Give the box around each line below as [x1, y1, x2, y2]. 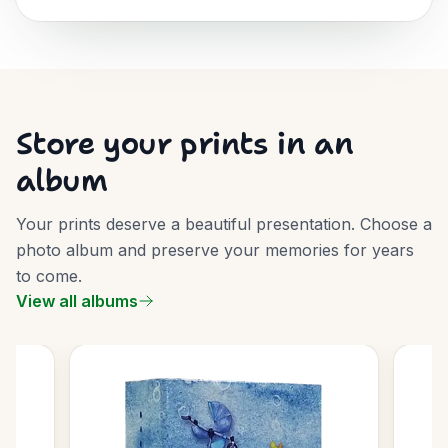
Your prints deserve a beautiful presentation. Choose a [16, 214, 432, 234]
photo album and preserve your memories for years [16, 240, 414, 260]
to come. [16, 266, 82, 286]
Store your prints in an [16, 123, 354, 164]
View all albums [16, 291, 138, 311]
